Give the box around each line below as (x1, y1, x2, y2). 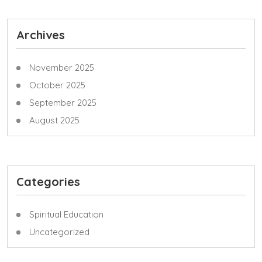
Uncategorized (29, 226, 89, 237)
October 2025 (29, 80, 85, 91)
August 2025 (29, 115, 80, 126)
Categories (16, 174, 80, 189)
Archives (16, 27, 65, 42)
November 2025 (29, 62, 94, 73)
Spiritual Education (29, 209, 104, 220)
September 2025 (29, 97, 96, 108)
